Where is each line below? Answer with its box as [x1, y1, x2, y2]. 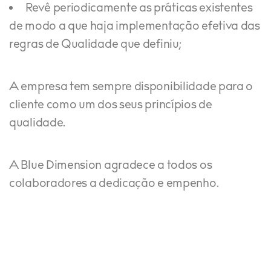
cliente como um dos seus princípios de [9, 97, 212, 113]
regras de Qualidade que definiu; [9, 37, 181, 53]
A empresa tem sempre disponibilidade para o [9, 79, 253, 95]
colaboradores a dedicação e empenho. [9, 176, 219, 192]
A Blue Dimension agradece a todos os [9, 158, 212, 174]
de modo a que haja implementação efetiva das [9, 19, 260, 34]
